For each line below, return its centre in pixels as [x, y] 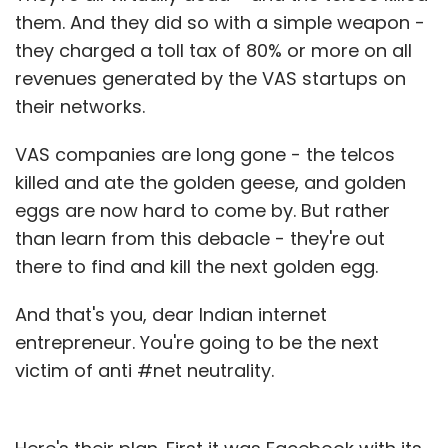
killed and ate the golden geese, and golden [210, 182]
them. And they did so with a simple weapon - [220, 22]
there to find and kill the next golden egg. [196, 266]
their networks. [80, 106]
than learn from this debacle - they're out [200, 238]
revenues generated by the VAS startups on [210, 78]
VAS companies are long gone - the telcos [205, 154]
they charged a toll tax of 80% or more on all [213, 50]
